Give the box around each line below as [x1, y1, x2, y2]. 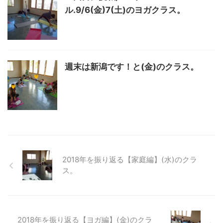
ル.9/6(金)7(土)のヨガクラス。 [65, 5, 185, 15]
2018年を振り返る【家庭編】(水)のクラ [62, 155, 197, 164]
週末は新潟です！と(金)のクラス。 [65, 62, 199, 72]
